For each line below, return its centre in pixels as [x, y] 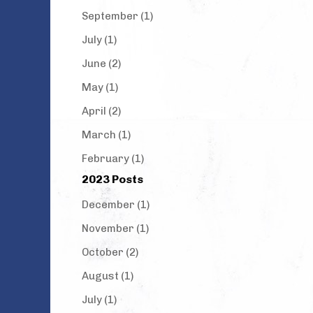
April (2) [101, 111]
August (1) [108, 276]
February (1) [113, 159]
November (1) [115, 228]
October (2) [110, 252]
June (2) [101, 64]
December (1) [116, 205]
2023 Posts [112, 179]
